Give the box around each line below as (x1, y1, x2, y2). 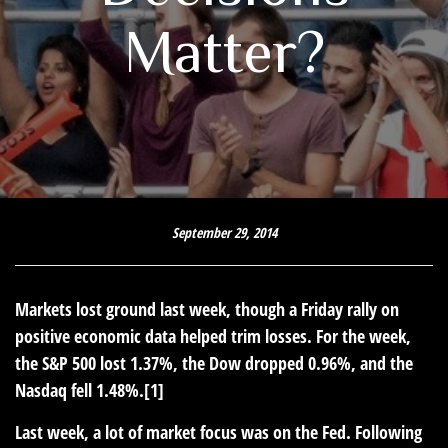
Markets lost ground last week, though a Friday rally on (15, 297, 399, 321)
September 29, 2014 (171, 223, 277, 242)
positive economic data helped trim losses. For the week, (15, 324, 411, 348)
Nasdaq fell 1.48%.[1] (15, 378, 164, 402)
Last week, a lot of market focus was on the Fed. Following (15, 420, 422, 444)
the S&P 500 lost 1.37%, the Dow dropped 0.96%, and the (15, 351, 413, 375)
